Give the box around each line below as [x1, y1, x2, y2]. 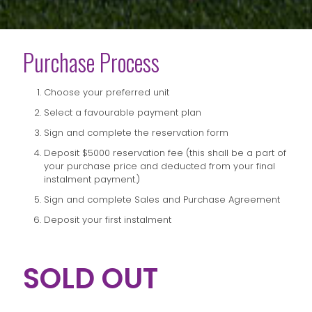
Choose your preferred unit [44, 86, 169, 100]
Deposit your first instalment [44, 213, 171, 227]
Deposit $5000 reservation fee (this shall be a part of [44, 146, 286, 160]
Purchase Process [23, 45, 159, 80]
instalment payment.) [44, 173, 140, 187]
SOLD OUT [23, 259, 158, 299]
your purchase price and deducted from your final [44, 159, 275, 173]
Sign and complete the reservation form [44, 126, 228, 140]
